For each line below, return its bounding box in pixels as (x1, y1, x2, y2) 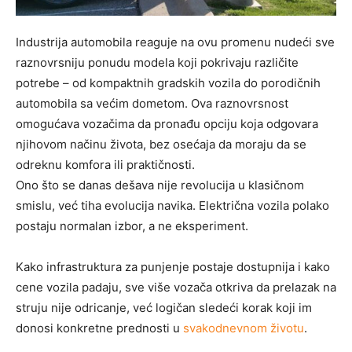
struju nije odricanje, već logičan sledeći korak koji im (16, 300, 312, 316)
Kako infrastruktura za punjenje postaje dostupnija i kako (16, 259, 330, 275)
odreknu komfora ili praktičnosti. (16, 157, 195, 173)
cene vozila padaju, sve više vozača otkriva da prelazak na (16, 280, 336, 295)
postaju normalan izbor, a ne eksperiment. (16, 218, 248, 234)
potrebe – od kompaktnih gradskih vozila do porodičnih (16, 75, 321, 91)
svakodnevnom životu (183, 321, 304, 336)
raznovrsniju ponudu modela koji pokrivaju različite (16, 55, 299, 71)
